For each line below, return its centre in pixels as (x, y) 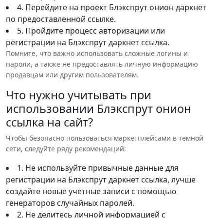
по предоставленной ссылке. (61, 19)
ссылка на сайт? (49, 122)
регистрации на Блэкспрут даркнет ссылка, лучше (101, 179)
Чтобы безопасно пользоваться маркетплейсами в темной (105, 138)
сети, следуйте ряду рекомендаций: (66, 148)
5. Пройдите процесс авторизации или (91, 30)
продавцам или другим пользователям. (72, 74)
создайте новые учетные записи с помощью (91, 191)
